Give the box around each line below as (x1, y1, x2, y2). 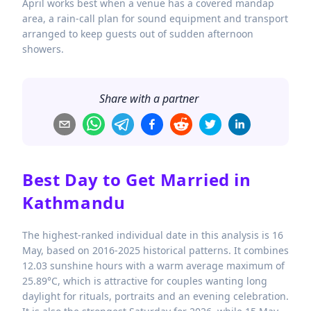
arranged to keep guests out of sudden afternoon (22, 27, 253, 41)
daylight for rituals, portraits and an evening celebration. (22, 289, 289, 303)
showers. (22, 42, 64, 56)
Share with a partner (99, 91, 199, 107)
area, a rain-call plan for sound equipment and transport (22, 12, 288, 26)
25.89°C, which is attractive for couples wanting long (22, 274, 267, 287)
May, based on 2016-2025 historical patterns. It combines (22, 244, 289, 257)
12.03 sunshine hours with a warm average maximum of (22, 259, 285, 272)
